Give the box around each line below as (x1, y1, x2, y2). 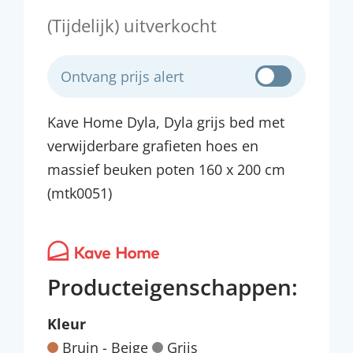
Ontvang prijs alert (61, 67, 184, 86)
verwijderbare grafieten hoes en (47, 136, 258, 155)
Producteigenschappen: (47, 271, 298, 302)
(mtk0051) (47, 184, 112, 203)
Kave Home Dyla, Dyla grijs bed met (47, 113, 284, 132)
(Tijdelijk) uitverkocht (47, 13, 217, 37)
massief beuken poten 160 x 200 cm (47, 160, 285, 179)
